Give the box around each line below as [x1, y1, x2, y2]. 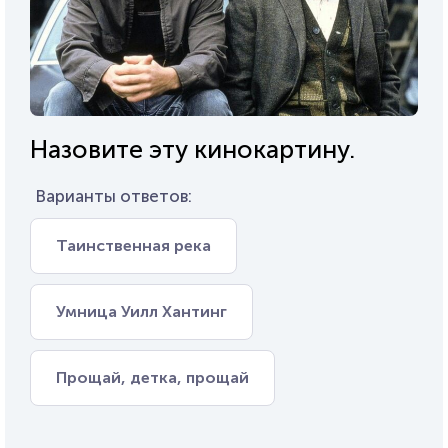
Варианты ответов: [35, 186, 192, 207]
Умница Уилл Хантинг [56, 302, 227, 322]
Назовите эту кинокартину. [30, 134, 355, 166]
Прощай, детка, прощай [56, 368, 249, 388]
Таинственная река [56, 236, 211, 256]
